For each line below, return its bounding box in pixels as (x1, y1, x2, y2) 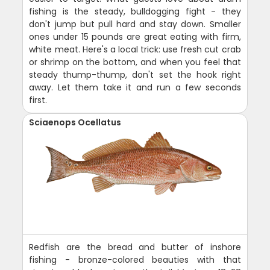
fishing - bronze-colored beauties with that (29, 254, 241, 266)
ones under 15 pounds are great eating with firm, (29, 31, 241, 43)
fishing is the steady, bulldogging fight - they (29, 5, 241, 17)
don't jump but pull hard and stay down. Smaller (29, 18, 241, 30)
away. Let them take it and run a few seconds (29, 81, 241, 93)
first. (29, 94, 48, 106)
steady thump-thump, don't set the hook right (29, 69, 241, 81)
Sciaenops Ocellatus (29, 116, 122, 128)
